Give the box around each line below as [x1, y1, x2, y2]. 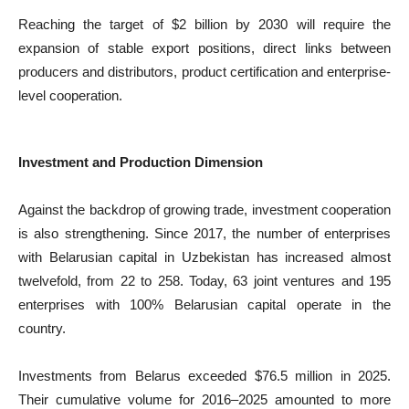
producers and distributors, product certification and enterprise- [18, 64, 391, 79]
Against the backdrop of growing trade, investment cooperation [18, 202, 391, 217]
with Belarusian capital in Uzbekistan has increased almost [18, 249, 391, 265]
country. [18, 320, 66, 336]
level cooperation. [18, 88, 122, 103]
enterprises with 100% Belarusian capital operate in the [18, 297, 391, 312]
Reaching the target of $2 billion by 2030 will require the [18, 16, 391, 32]
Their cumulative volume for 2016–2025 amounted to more [18, 392, 391, 407]
